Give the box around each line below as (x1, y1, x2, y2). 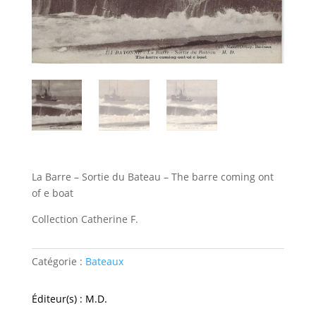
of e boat (31, 186, 73, 200)
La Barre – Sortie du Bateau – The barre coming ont (31, 170, 274, 183)
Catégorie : (31, 255, 85, 268)
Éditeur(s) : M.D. (31, 292, 107, 305)
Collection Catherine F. (31, 212, 138, 226)
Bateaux (85, 255, 123, 268)
